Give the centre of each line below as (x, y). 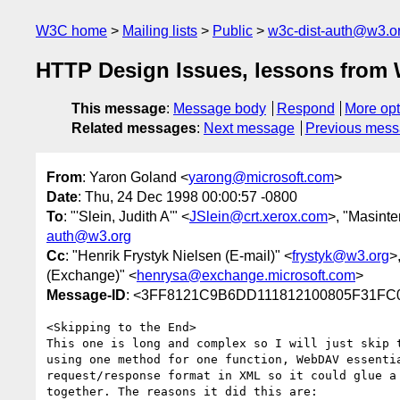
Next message (249, 129)
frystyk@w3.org (341, 255)
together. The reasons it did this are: (182, 391)
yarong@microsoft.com (261, 177)
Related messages (134, 129)
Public (233, 31)
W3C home (71, 31)
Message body (220, 109)
